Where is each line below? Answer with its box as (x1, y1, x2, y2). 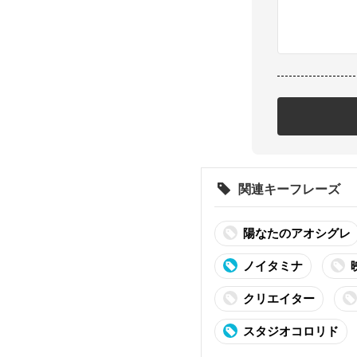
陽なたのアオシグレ (243, 226, 351, 241)
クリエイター (243, 291, 315, 307)
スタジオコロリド (243, 324, 339, 339)
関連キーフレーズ (238, 181, 340, 197)
